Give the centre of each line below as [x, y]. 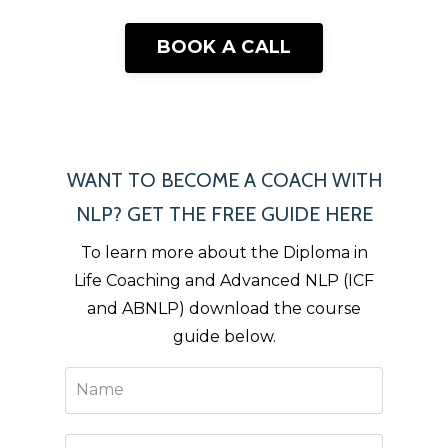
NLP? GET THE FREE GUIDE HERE [224, 213]
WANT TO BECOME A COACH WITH [224, 179]
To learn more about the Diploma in [224, 252]
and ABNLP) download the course [224, 308]
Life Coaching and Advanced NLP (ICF [224, 280]
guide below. [224, 336]
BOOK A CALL [224, 47]
